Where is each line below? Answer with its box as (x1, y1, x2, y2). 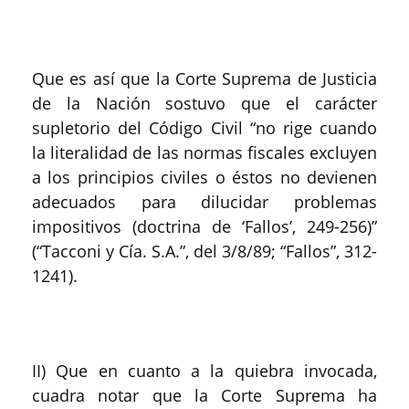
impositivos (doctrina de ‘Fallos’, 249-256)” (32, 215, 377, 237)
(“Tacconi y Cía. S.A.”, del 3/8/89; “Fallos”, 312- (32, 240, 377, 262)
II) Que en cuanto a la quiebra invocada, (32, 360, 377, 382)
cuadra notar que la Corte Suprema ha (32, 384, 377, 406)
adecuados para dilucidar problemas (32, 191, 377, 213)
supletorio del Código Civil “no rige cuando (32, 117, 377, 139)
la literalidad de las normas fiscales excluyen (32, 142, 377, 163)
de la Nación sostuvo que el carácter (32, 92, 377, 114)
